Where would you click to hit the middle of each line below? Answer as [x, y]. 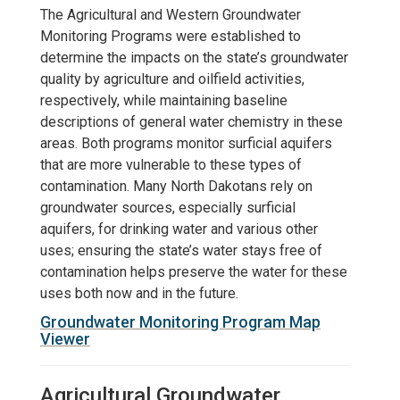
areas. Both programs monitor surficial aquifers [186, 143]
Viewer [65, 338]
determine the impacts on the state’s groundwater [194, 57]
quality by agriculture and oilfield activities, [172, 79]
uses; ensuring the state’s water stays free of [181, 250]
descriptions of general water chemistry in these [192, 121]
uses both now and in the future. [139, 293]
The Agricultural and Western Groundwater [171, 14]
